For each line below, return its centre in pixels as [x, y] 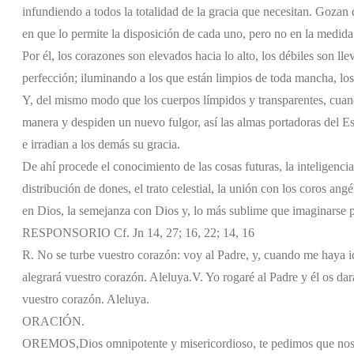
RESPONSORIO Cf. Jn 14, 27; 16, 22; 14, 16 [138, 232]
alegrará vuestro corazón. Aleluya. [107, 277]
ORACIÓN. [53, 321]
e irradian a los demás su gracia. [101, 144]
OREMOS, [51, 343]
